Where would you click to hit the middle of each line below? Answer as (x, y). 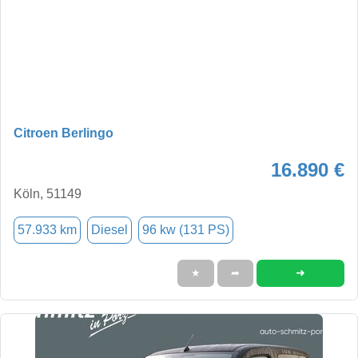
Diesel (109, 229)
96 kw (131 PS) (186, 229)
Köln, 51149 (48, 193)
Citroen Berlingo (64, 133)
